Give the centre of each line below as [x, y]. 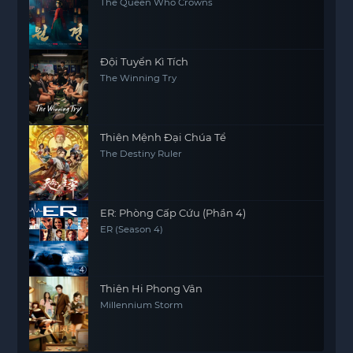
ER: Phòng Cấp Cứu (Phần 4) [173, 213]
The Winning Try [139, 78]
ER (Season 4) [132, 230]
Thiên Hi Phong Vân [152, 289]
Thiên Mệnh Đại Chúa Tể [163, 137]
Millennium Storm [142, 305]
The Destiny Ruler [141, 154]
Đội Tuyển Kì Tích [145, 62]
